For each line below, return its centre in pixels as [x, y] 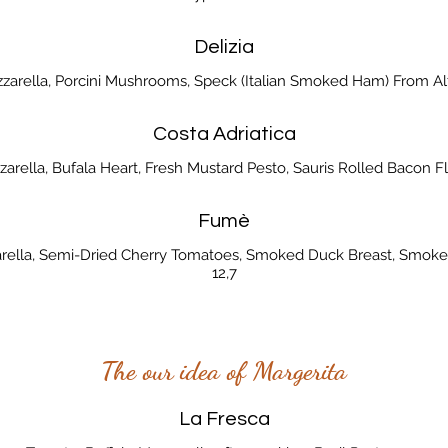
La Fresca [224, 418]
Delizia [224, 46]
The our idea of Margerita [224, 370]
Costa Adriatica [224, 133]
